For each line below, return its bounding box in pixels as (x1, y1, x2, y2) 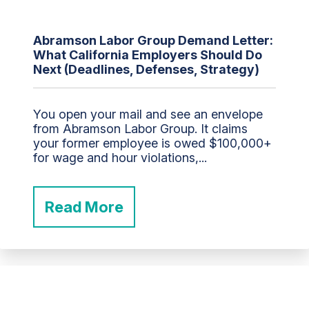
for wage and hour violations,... (33, 150, 207, 166)
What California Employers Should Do (33, 48, 262, 63)
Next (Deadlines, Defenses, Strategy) (33, 62, 259, 77)
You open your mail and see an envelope (33, 107, 263, 122)
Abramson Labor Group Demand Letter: (33, 33, 273, 48)
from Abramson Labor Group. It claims (33, 121, 248, 137)
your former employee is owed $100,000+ (33, 136, 272, 151)
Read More (45, 198, 123, 217)
